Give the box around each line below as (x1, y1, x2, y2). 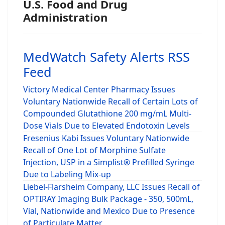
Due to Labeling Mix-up (23, 168, 111, 180)
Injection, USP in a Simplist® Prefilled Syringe (23, 156, 194, 168)
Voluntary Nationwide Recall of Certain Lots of (23, 95, 198, 107)
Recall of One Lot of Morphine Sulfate (23, 144, 166, 156)
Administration (23, 9, 107, 25)
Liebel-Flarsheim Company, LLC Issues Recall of (23, 181, 200, 192)
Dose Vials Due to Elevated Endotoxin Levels (23, 120, 190, 131)
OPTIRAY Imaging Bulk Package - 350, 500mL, (23, 193, 193, 204)
